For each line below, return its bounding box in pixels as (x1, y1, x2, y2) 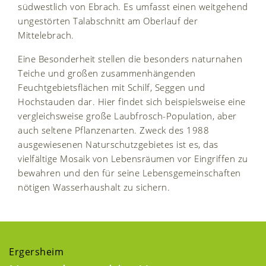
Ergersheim (9, 245, 64, 258)
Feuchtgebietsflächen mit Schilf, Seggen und (18, 81, 205, 93)
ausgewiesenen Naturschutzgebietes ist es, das (18, 138, 218, 150)
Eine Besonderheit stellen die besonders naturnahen (18, 52, 242, 65)
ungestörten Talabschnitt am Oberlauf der (18, 14, 198, 27)
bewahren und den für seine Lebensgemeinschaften (18, 166, 241, 179)
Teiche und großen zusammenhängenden (18, 66, 196, 79)
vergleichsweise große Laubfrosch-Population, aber (18, 109, 237, 122)
